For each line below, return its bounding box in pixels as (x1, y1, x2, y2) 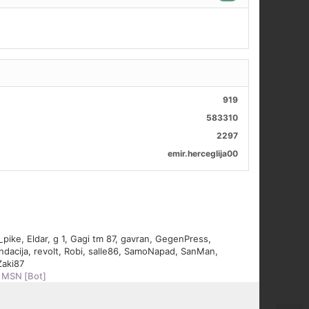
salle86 (88, 246, 119, 257)
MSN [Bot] (1, 270, 46, 282)
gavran (121, 233, 150, 245)
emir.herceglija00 (168, 148, 238, 159)
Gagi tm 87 (70, 233, 115, 245)
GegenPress (155, 233, 208, 245)
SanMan (181, 246, 215, 257)
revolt (34, 246, 59, 257)
